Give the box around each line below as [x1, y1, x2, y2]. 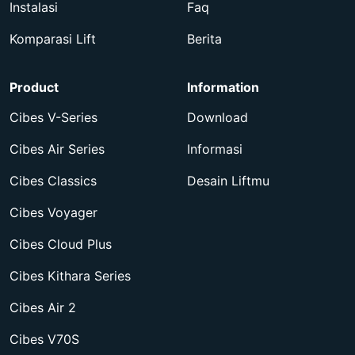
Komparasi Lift [10, 31, 96, 48]
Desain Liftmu [187, 173, 269, 189]
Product [10, 79, 59, 96]
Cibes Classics [10, 173, 97, 189]
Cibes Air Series [10, 141, 105, 158]
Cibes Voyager [10, 204, 97, 221]
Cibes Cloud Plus [10, 236, 112, 253]
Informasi [187, 141, 242, 158]
